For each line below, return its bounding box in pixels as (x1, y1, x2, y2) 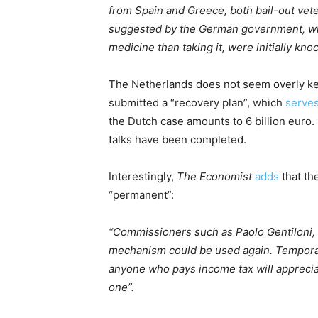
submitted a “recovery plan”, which (109, 96, 285, 109)
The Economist (177, 170, 252, 183)
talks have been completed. (109, 133, 246, 146)
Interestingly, (109, 170, 177, 183)
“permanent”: (109, 188, 174, 202)
